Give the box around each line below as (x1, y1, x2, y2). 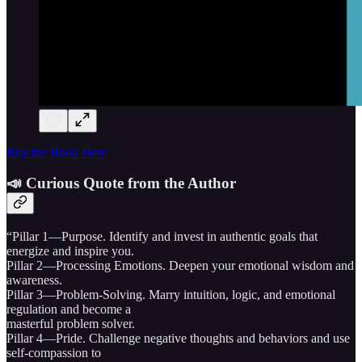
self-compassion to (6, 345, 101, 360)
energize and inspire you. (6, 243, 134, 258)
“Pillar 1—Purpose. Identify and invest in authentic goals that (6, 229, 318, 243)
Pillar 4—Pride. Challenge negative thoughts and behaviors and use (6, 330, 350, 345)
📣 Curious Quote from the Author (6, 175, 236, 192)
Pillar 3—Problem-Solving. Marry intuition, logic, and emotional (6, 287, 335, 301)
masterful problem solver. (6, 316, 135, 330)
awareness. (6, 272, 62, 287)
